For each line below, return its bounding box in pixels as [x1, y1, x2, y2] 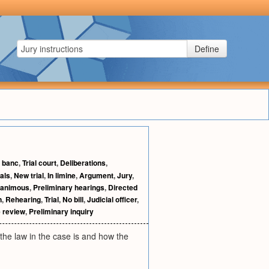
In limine [47, 170, 76, 181]
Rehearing [5, 194, 41, 205]
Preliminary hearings [33, 182, 104, 193]
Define [195, 43, 219, 55]
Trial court [22, 157, 56, 168]
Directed [108, 182, 138, 193]
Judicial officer [87, 194, 137, 205]
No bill [62, 194, 83, 205]
